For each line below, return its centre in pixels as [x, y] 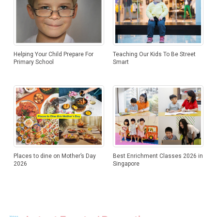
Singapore [126, 164]
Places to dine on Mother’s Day [54, 156]
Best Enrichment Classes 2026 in [158, 156]
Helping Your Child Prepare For [53, 54]
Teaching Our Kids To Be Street [154, 54]
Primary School [33, 62]
